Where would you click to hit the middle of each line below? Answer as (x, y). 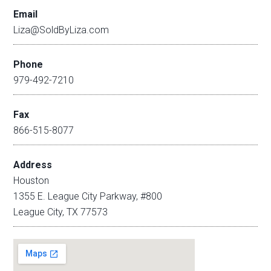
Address (33, 165)
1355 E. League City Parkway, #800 (88, 196)
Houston (31, 181)
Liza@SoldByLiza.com (61, 30)
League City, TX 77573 (61, 212)
